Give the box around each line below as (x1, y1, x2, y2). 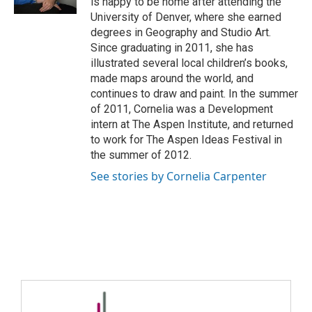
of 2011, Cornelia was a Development (91, 102, 273, 116)
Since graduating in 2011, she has (91, 40, 253, 54)
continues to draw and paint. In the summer (91, 86, 298, 100)
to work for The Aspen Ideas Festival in (91, 132, 282, 146)
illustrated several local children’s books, (91, 56, 288, 70)
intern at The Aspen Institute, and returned (91, 117, 293, 131)
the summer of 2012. (91, 148, 192, 162)
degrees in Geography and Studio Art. (91, 25, 271, 39)
